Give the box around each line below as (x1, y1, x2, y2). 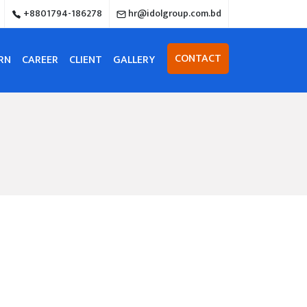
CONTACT (175, 49, 221, 69)
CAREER (22, 51, 58, 70)
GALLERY (113, 51, 155, 70)
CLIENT (69, 51, 102, 70)
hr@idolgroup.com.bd (126, 5, 221, 21)
